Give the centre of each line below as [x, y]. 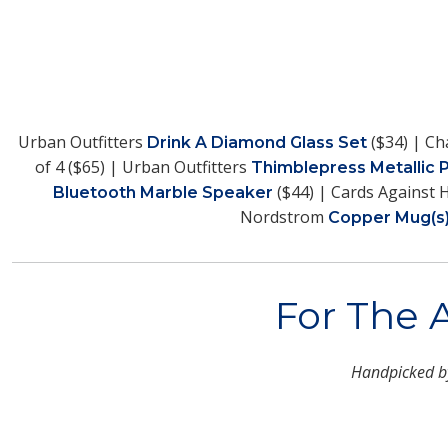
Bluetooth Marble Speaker [162, 192]
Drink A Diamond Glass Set [257, 142]
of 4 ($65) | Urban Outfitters [143, 166]
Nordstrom [284, 216]
